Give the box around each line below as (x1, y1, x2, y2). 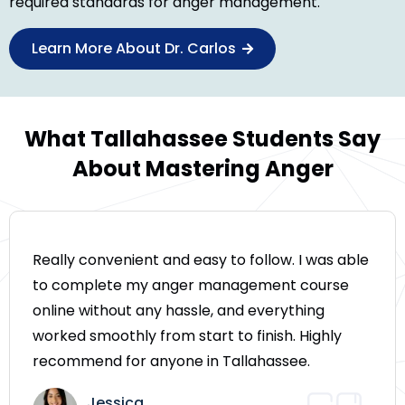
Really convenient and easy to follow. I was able (33, 250, 369, 271)
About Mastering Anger (71, 154, 334, 184)
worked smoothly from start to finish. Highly (33, 325, 342, 347)
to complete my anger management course (33, 275, 349, 297)
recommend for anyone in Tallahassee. (33, 351, 310, 372)
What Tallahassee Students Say (24, 124, 381, 155)
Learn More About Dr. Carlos (32, 38, 240, 60)
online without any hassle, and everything (33, 300, 325, 322)
